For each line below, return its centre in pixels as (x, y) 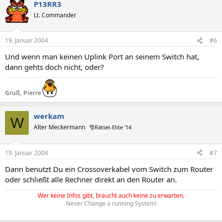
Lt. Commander (55, 15)
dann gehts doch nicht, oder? (55, 67)
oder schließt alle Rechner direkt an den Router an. (91, 179)
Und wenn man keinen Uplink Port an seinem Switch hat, (102, 56)
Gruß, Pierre (24, 93)
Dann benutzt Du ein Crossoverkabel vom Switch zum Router (109, 169)
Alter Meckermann (59, 127)
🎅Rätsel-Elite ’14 (110, 127)
